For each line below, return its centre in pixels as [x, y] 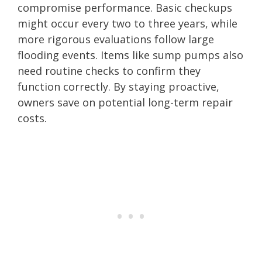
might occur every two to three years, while [127, 23]
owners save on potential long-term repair [125, 102]
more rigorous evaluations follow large [116, 39]
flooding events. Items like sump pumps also [130, 55]
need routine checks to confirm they [109, 70]
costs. [32, 118]
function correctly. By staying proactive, [118, 86]
